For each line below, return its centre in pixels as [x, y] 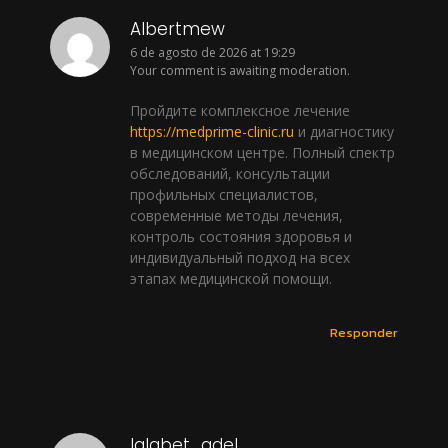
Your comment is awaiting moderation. [240, 71]
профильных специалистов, [224, 194]
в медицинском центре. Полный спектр [262, 152]
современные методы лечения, [236, 215]
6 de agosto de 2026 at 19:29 [212, 53]
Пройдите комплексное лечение [240, 110]
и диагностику [344, 131]
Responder [364, 333]
